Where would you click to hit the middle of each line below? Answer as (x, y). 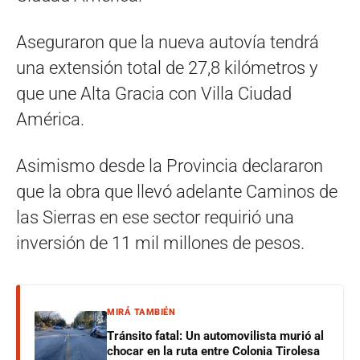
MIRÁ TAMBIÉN (141, 313)
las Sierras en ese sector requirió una (155, 218)
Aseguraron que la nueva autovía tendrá (168, 43)
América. (50, 120)
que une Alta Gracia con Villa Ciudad (154, 94)
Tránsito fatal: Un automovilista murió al (215, 336)
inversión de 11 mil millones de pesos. (160, 243)
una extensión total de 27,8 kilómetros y (167, 68)
